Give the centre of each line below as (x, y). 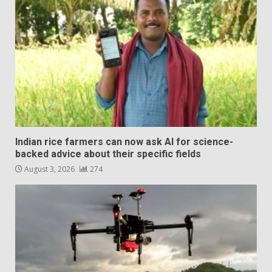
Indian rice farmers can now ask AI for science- (124, 142)
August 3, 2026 (49, 169)
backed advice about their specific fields (108, 154)
